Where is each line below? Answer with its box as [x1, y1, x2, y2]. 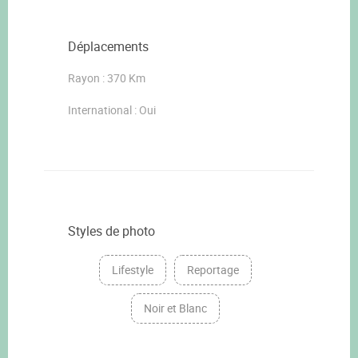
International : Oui [68, 101, 156, 117]
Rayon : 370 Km [68, 70, 145, 86]
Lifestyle [111, 261, 153, 277]
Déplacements [68, 37, 149, 55]
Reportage [186, 261, 239, 277]
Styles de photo [68, 221, 155, 240]
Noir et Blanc [143, 300, 207, 316]
